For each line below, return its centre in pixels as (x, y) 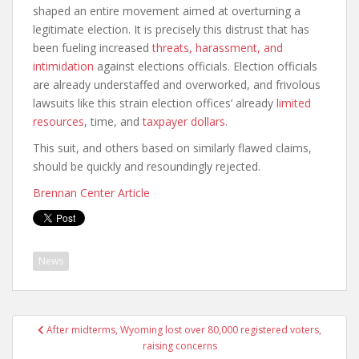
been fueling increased (93, 47)
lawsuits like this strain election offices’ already (155, 103)
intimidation (63, 66)
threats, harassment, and (218, 47)
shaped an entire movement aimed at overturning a (167, 10)
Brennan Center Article (91, 192)
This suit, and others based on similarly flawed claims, (172, 147)
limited (294, 103)
